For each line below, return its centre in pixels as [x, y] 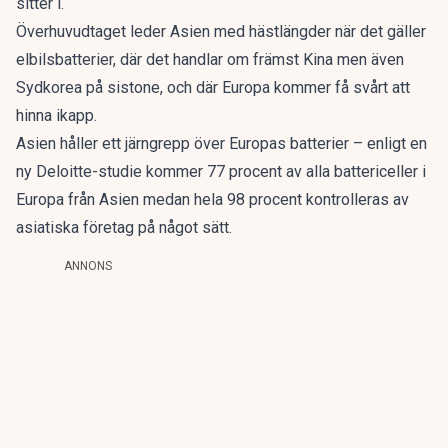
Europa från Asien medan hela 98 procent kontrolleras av [212, 199]
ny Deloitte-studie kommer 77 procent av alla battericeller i [221, 171]
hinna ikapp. [56, 115]
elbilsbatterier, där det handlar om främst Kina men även [210, 59]
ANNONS [88, 266]
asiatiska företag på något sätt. [124, 227]
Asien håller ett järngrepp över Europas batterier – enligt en [221, 143]
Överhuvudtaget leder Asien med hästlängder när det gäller [221, 31]
